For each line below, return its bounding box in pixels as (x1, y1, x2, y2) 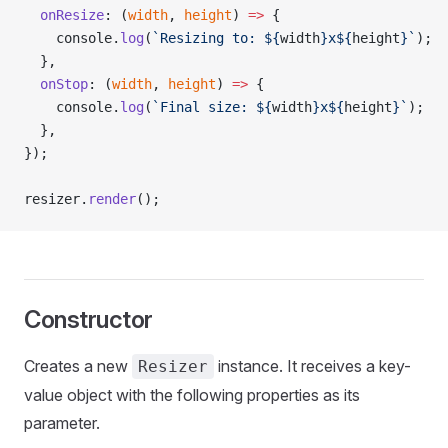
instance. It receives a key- (214, 356, 411, 376)
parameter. (24, 413, 100, 433)
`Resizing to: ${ (152, 30, 280, 46)
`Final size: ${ (152, 99, 272, 115)
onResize (24, 7, 104, 23)
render (88, 191, 136, 207)
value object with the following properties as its (24, 385, 360, 405)
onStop (24, 76, 88, 92)
